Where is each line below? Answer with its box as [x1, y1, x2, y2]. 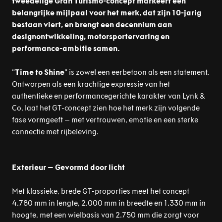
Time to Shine [15, 67, 64, 77]
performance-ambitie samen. [12, 44, 120, 53]
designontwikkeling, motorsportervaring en [12, 32, 169, 41]
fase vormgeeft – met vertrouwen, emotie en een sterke [12, 115, 198, 124]
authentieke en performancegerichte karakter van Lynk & [12, 91, 205, 101]
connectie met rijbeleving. [12, 127, 99, 136]
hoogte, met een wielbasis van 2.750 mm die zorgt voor [12, 210, 199, 220]
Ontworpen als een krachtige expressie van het [12, 79, 170, 89]
